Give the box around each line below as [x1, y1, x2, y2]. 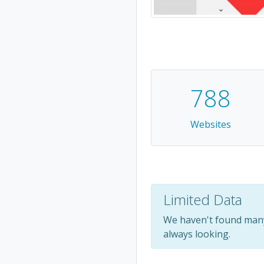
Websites [190, 117, 231, 131]
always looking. [163, 227, 231, 240]
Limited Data [163, 189, 243, 209]
